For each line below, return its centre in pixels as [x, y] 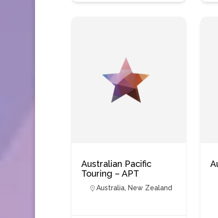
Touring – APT [110, 173]
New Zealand [150, 188]
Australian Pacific [116, 164]
